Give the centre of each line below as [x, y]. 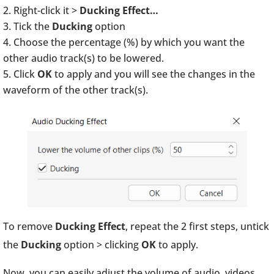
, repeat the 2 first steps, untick [197, 226]
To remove [29, 226]
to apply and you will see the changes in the [154, 74]
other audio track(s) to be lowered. [83, 58]
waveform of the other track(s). [76, 90]
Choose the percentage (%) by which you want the [129, 42]
